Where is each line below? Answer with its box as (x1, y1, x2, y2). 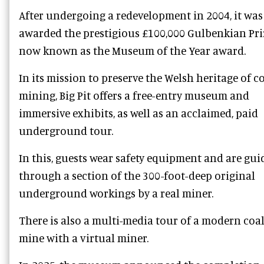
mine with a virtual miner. (19, 231, 148, 245)
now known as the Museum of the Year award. (19, 44, 246, 58)
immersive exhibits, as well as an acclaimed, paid (19, 106, 258, 120)
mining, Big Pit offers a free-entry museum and (19, 88, 249, 103)
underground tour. (19, 124, 113, 138)
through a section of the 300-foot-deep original (19, 169, 255, 183)
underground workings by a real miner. (19, 186, 213, 200)
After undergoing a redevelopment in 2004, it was (19, 8, 263, 22)
